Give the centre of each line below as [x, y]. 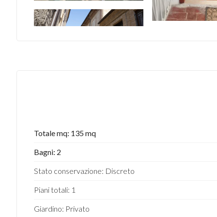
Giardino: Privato [62, 209]
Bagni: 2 [47, 152]
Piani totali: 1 [54, 190]
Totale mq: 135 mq [65, 133]
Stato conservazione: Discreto [84, 171]
